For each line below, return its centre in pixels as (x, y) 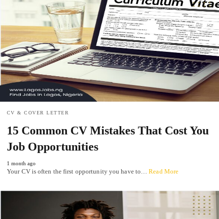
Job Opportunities (53, 147)
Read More (164, 172)
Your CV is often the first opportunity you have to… (78, 172)
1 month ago (21, 164)
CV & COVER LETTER (38, 113)
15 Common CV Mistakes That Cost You (108, 131)
